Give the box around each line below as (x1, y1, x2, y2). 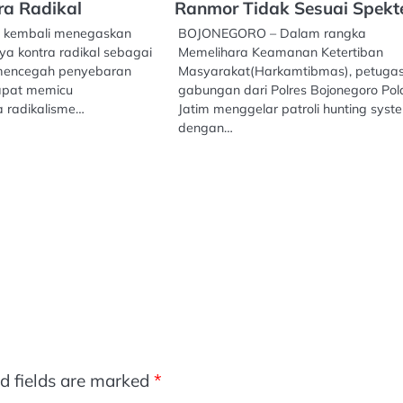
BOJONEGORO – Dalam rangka (178, 25, 367, 42)
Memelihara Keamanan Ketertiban (178, 44, 384, 61)
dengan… (178, 120, 234, 137)
